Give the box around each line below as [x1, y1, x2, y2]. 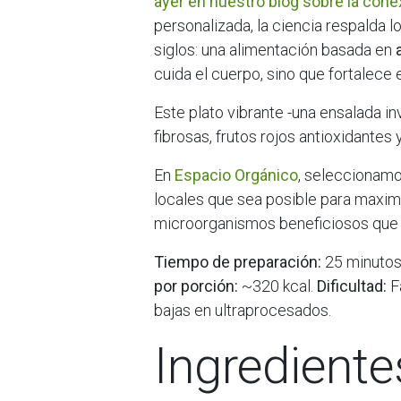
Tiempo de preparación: [154, 252, 321, 271]
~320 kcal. [238, 277, 317, 295]
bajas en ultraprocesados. [154, 301, 331, 320]
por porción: [154, 277, 238, 295]
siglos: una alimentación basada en [154, 40, 396, 59]
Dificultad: [317, 277, 387, 295]
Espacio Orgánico [175, 166, 298, 184]
